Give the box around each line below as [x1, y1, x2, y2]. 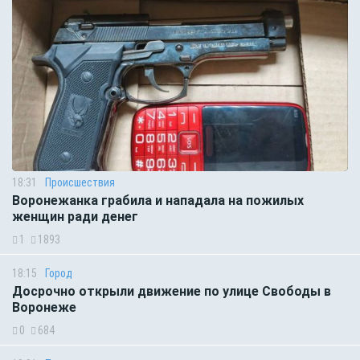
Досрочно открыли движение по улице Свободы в [12, 284, 331, 300]
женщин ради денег [12, 209, 138, 225]
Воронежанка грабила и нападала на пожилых [12, 193, 304, 209]
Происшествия [45, 176, 115, 190]
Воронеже [12, 300, 76, 316]
